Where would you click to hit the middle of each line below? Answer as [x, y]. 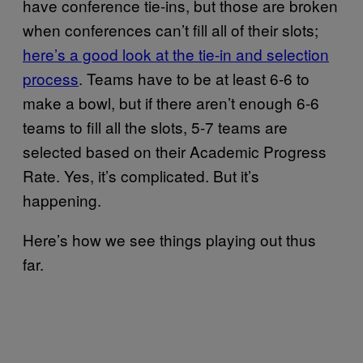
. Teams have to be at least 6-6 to [194, 78]
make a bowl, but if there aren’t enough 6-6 [171, 102]
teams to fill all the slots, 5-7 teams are [155, 126]
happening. [62, 199]
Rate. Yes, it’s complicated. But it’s [141, 175]
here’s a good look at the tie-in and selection [176, 53]
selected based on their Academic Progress [175, 151]
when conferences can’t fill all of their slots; [171, 29]
